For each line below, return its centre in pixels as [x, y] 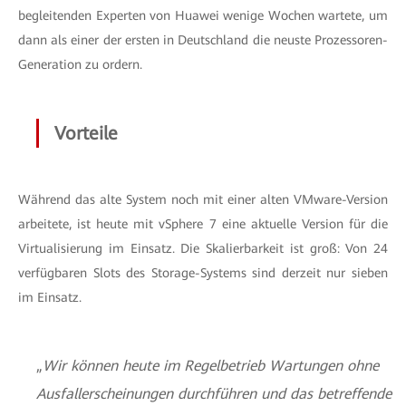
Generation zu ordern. [82, 64]
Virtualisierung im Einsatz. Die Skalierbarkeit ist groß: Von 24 [203, 248]
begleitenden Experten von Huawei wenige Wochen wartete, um [203, 15]
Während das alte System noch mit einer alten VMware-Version [203, 199]
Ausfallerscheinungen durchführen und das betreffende [214, 394]
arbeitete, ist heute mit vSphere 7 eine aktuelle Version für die [203, 224]
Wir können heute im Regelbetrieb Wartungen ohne [211, 366]
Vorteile [86, 133]
